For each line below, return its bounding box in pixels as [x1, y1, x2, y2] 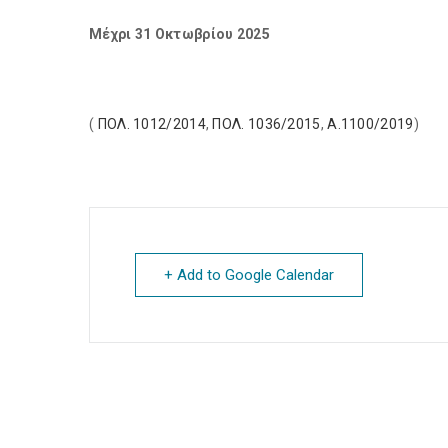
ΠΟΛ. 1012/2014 [97, 116, 206, 132]
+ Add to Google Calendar [164, 266, 334, 284]
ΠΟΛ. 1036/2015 [212, 116, 321, 132]
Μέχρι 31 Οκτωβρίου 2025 [89, 26, 270, 42]
